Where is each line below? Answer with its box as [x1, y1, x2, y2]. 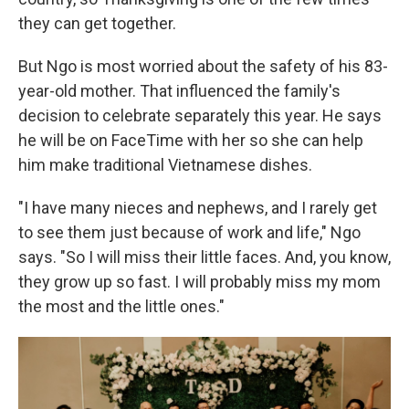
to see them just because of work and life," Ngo [18, 223, 361, 242]
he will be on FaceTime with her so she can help [18, 131, 363, 150]
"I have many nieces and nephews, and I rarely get [18, 198, 377, 217]
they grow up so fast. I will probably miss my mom [18, 272, 381, 291]
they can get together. [18, 14, 176, 33]
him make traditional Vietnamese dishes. [18, 155, 312, 174]
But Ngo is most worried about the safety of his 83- [18, 57, 388, 76]
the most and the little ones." [18, 297, 225, 316]
